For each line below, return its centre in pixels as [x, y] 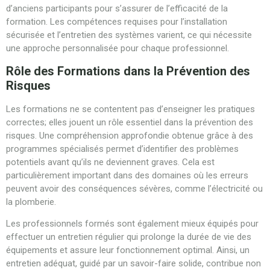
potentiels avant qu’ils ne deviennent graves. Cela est [110, 162]
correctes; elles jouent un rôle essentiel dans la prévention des [130, 122]
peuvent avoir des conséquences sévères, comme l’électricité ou [134, 188]
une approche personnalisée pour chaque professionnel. [118, 49]
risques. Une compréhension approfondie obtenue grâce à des [130, 135]
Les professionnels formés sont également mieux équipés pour [132, 224]
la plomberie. [31, 202]
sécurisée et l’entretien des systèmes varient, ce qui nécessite [129, 35]
